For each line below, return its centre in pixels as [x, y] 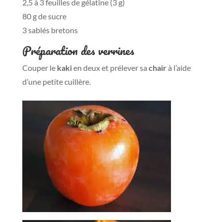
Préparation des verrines [78, 50]
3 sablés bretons [50, 30]
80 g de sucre [44, 16]
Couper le [39, 68]
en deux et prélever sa [110, 68]
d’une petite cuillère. [56, 82]
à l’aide [178, 68]
